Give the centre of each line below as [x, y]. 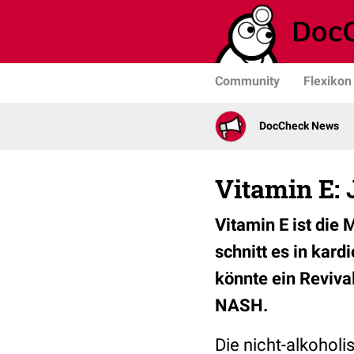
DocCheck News [299, 126]
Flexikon [328, 81]
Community [247, 81]
